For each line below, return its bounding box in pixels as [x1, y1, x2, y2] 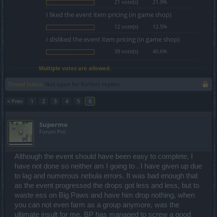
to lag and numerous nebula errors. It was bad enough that [15, 172, 198, 180]
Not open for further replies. [45, 80, 121, 88]
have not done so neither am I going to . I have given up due [15, 162, 202, 170]
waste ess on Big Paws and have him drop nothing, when [15, 191, 195, 199]
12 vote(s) [114, 23, 138, 30]
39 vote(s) [114, 47, 138, 55]
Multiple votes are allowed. [39, 64, 111, 72]
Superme [39, 120, 68, 129]
